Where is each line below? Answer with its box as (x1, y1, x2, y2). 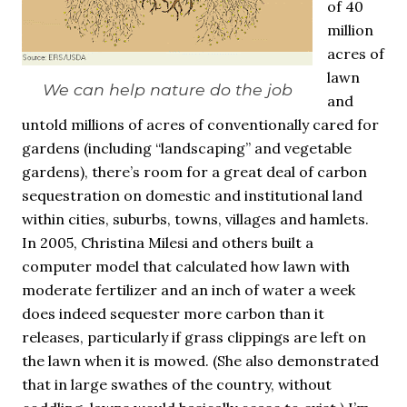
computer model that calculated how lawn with (22, 257, 350, 275)
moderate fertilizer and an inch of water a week (22, 281, 355, 299)
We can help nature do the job (42, 80, 293, 99)
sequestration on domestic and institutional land (22, 186, 362, 204)
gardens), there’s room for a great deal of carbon (22, 163, 367, 181)
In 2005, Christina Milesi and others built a (22, 233, 313, 252)
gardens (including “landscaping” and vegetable (22, 139, 352, 157)
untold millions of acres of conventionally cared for (22, 115, 379, 134)
